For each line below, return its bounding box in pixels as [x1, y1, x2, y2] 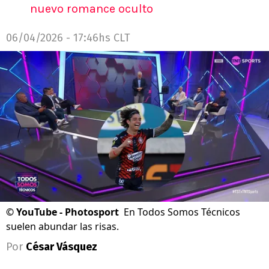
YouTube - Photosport [16, 205, 119, 219]
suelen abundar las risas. [6, 220, 119, 234]
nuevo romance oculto [30, 2, 153, 16]
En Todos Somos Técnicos [124, 205, 240, 219]
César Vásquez [26, 240, 97, 254]
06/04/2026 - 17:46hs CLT [6, 31, 130, 44]
